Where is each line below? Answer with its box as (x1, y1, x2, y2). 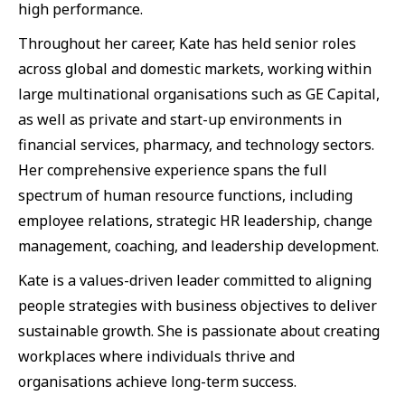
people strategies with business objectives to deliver (18, 296, 377, 316)
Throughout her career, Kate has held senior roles (18, 33, 356, 54)
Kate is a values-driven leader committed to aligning (18, 270, 372, 291)
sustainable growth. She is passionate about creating (18, 321, 380, 342)
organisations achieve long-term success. (18, 372, 297, 392)
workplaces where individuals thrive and (18, 346, 295, 367)
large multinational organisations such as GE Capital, (18, 84, 380, 105)
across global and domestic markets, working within (18, 59, 372, 80)
